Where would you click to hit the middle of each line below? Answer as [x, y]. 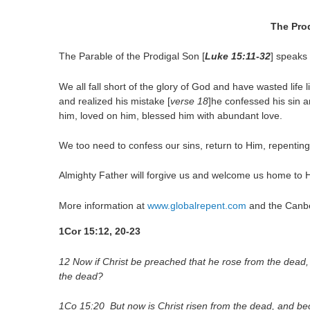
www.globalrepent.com [197, 205]
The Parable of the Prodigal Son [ [132, 56]
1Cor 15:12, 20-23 [100, 231]
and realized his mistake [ [115, 101]
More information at [103, 205]
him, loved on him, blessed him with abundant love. [171, 115]
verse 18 [190, 101]
